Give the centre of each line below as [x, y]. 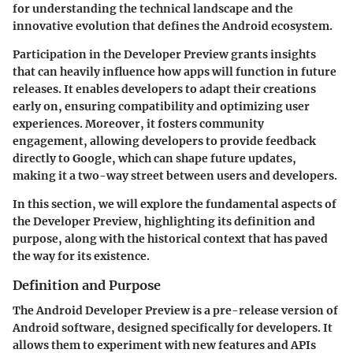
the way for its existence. [81, 256]
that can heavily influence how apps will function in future [175, 71]
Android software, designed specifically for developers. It [173, 327]
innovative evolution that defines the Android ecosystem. [173, 26]
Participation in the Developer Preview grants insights [164, 54]
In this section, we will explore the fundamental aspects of [175, 204]
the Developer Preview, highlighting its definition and [164, 221]
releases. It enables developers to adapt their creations [164, 89]
